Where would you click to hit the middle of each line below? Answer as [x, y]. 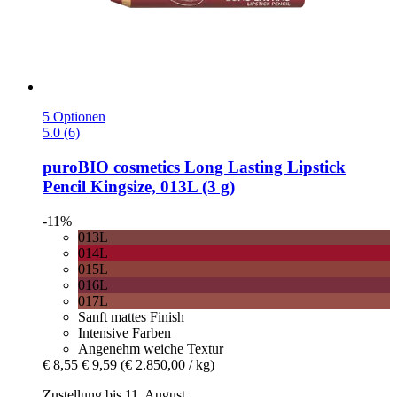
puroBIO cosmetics [111, 167]
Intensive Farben [125, 332]
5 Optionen [74, 117]
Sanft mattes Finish [131, 316]
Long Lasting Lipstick [263, 167]
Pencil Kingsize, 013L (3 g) [139, 187]
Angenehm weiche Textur [151, 348]
